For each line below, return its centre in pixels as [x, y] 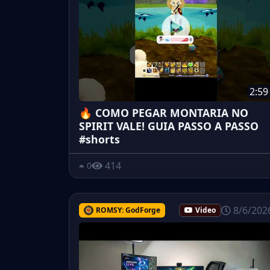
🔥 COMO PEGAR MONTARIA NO [164, 112]
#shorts [99, 139]
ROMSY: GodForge [128, 210]
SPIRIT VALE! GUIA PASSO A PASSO [169, 126]
